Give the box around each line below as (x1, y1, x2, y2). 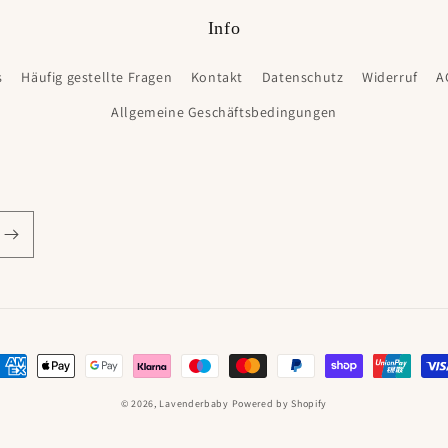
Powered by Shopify (231, 397, 328, 410)
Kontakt (190, 68, 244, 86)
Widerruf (361, 68, 418, 86)
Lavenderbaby (159, 397, 229, 410)
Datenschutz (261, 68, 344, 86)
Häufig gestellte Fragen (21, 68, 173, 86)
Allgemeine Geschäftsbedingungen (111, 103, 337, 121)
